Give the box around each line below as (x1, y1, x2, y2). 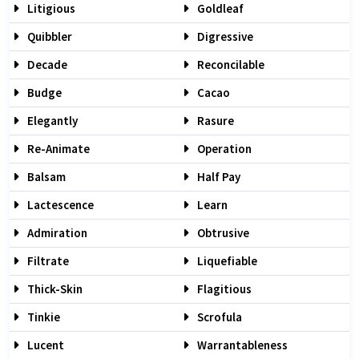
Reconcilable (195, 57, 264, 72)
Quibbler (25, 29, 72, 44)
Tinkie (25, 309, 60, 325)
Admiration (25, 225, 87, 240)
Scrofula (195, 309, 242, 325)
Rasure (195, 113, 234, 128)
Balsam (25, 169, 66, 184)
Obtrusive (195, 225, 249, 240)
